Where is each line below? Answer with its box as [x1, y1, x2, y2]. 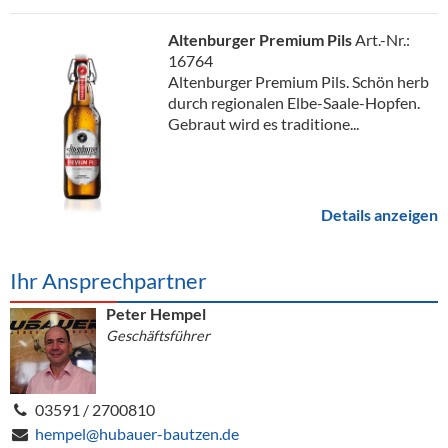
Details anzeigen [321, 205, 438, 224]
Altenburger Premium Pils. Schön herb [168, 72, 429, 91]
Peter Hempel [106, 304, 206, 323]
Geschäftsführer [106, 327, 210, 344]
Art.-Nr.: [355, 30, 410, 49]
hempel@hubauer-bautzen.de [35, 424, 239, 443]
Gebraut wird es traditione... [168, 114, 359, 133]
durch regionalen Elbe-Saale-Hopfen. [168, 93, 420, 112]
